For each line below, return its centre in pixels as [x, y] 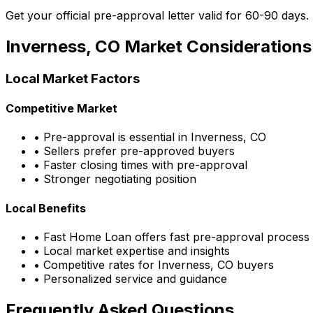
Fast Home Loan [87, 236]
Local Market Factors [73, 78]
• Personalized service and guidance [130, 278]
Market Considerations [216, 46]
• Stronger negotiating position [115, 179]
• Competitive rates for [96, 264]
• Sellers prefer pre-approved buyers [134, 151]
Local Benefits [46, 208]
